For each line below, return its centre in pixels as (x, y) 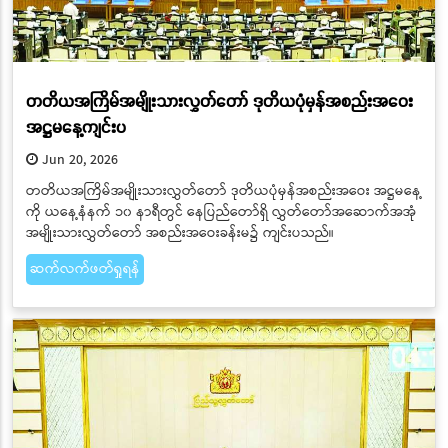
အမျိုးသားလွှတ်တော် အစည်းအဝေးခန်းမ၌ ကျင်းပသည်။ (179, 232)
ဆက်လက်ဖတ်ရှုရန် (84, 268)
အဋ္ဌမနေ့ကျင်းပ (75, 127)
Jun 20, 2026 (77, 159)
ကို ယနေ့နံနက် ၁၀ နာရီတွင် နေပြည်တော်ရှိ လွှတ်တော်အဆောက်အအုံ (220, 211)
